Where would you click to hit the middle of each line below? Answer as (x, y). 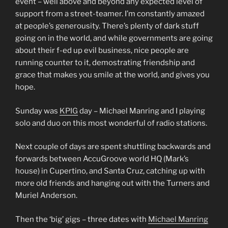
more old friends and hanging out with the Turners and (112, 183)
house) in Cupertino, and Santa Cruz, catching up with (110, 171)
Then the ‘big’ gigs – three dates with (82, 219)
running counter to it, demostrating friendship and (105, 63)
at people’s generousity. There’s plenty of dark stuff (107, 26)
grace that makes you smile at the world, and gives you (112, 75)
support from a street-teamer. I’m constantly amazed (110, 14)
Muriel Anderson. (46, 196)
